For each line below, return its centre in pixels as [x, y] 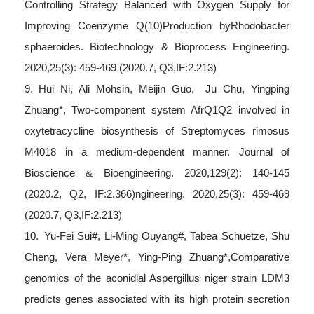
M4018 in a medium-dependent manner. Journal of [157, 152]
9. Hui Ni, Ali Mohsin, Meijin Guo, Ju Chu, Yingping [157, 89]
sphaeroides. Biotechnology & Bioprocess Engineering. [157, 47]
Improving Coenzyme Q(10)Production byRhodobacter [157, 26]
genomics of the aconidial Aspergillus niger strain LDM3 [157, 278]
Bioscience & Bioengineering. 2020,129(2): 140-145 [157, 173]
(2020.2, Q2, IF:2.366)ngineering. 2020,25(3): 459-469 [157, 194]
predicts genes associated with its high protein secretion [157, 299]
